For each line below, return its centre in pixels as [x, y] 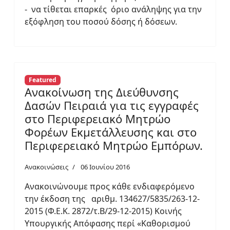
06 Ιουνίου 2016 [105, 167]
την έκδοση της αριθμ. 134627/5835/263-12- [112, 198]
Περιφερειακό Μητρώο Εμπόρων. [114, 145]
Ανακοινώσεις [46, 167]
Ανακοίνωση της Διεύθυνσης [102, 92]
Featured [42, 80]
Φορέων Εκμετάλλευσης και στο [111, 132]
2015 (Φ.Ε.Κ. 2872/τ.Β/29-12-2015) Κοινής [103, 211]
